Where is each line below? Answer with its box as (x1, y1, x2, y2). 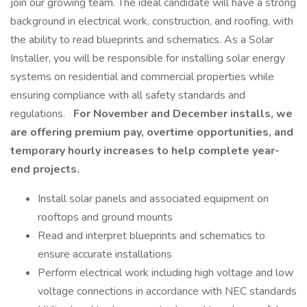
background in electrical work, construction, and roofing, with (10, 14, 293, 29)
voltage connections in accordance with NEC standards (38, 284, 297, 299)
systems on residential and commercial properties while (10, 69, 274, 84)
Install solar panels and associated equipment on (38, 191, 269, 206)
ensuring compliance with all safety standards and (10, 88, 245, 103)
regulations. (10, 106, 71, 121)
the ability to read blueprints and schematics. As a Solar (10, 32, 273, 47)
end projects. (10, 162, 79, 177)
